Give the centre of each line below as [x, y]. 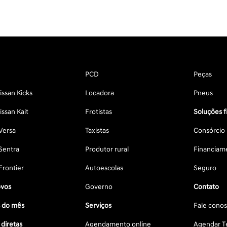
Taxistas [97, 131]
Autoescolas [104, 168]
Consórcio [209, 131]
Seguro [205, 168]
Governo [99, 187]
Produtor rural [107, 149]
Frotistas [98, 112]
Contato [206, 187]
